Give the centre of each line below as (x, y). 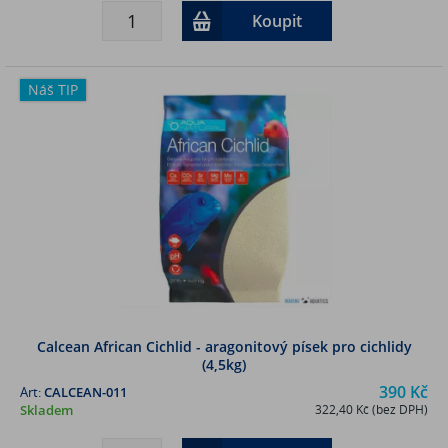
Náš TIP (53, 89)
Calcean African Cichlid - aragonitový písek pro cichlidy (224, 346)
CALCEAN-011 (85, 391)
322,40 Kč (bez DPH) (371, 409)
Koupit (276, 20)
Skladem (46, 409)
